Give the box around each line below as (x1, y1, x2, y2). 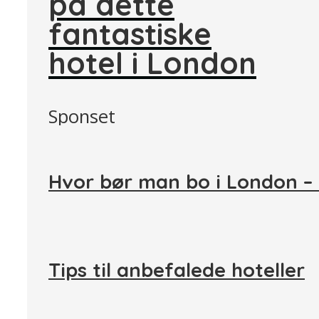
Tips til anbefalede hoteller (48, 257, 305, 282)
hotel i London (48, 44, 256, 82)
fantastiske (48, 15, 211, 53)
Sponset (48, 104, 115, 129)
